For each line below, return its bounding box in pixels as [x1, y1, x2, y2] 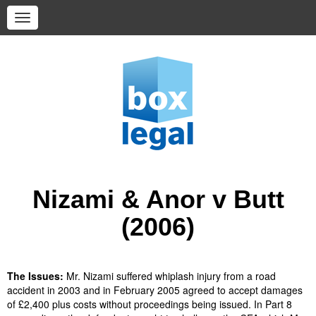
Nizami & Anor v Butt [32, 185, 284, 214]
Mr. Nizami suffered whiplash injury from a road [63, 269, 276, 283]
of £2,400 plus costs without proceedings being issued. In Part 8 [7, 297, 292, 311]
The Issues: [7, 269, 63, 283]
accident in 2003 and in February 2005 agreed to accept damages [7, 283, 303, 297]
